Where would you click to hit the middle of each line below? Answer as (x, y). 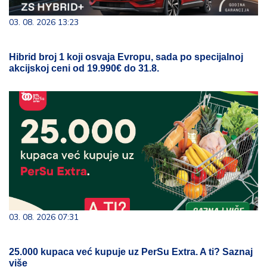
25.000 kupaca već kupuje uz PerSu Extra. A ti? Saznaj (131, 252)
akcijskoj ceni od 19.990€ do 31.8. (84, 68)
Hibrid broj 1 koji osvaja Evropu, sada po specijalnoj (126, 57)
